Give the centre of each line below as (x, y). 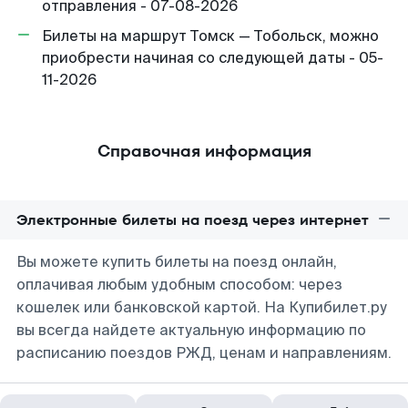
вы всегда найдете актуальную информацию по (191, 330)
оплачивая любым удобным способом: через (179, 285)
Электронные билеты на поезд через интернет (193, 220)
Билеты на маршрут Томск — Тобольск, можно (210, 36)
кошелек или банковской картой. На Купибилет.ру (202, 307)
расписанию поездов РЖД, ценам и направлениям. (204, 353)
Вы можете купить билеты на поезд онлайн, (177, 262)
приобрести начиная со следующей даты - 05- (213, 58)
